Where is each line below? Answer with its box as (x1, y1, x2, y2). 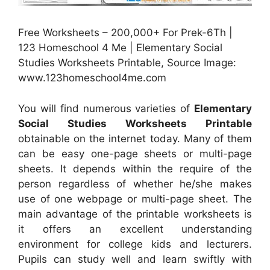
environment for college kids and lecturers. (18, 237, 252, 250)
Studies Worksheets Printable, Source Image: (18, 57, 236, 69)
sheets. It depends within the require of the (18, 162, 252, 175)
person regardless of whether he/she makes (18, 177, 252, 190)
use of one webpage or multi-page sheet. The (18, 192, 252, 205)
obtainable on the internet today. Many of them (18, 132, 252, 145)
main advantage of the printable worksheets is (18, 207, 252, 220)
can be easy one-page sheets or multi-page (18, 147, 252, 160)
